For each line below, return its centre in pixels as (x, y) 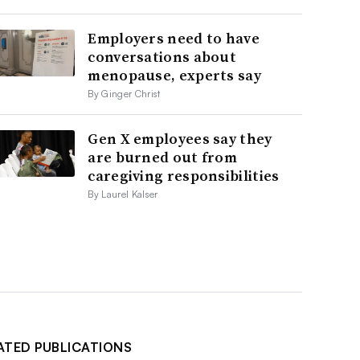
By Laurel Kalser (123, 194)
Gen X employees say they (180, 139)
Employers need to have (174, 39)
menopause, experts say (174, 76)
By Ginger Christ (124, 94)
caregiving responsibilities (184, 176)
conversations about (162, 57)
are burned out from (163, 157)
